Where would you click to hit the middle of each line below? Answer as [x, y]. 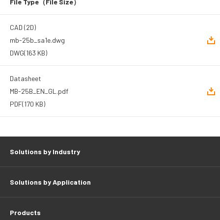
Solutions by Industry [45, 151]
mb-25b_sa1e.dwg [37, 40]
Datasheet [26, 78]
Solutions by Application [50, 182]
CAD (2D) [23, 27]
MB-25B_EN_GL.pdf [39, 91]
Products [25, 212]
